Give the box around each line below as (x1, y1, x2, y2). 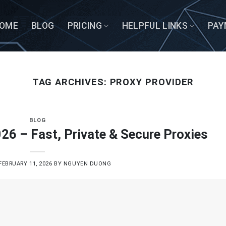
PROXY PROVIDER (109, 77, 194, 87)
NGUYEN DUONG (63, 160, 111, 167)
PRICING (67, 21, 102, 31)
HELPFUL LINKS (122, 21, 188, 31)
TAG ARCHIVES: (32, 77, 110, 87)
